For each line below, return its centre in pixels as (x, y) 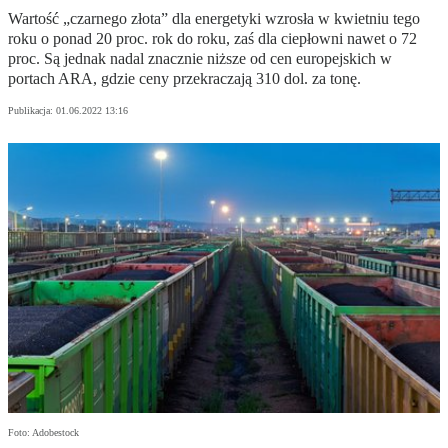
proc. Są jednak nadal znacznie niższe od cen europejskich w (200, 59)
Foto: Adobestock (43, 433)
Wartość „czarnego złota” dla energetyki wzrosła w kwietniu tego (214, 19)
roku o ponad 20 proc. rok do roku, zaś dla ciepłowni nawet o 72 (212, 39)
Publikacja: (32, 111)
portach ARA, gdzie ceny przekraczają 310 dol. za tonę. (184, 79)
